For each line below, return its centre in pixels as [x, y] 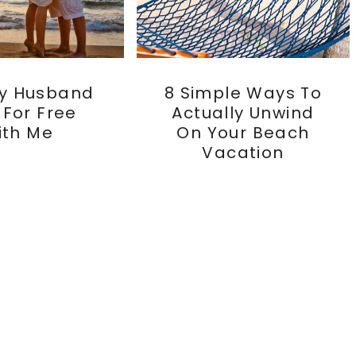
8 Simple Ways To [243, 93]
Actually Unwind [243, 113]
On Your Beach [243, 133]
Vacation [243, 153]
